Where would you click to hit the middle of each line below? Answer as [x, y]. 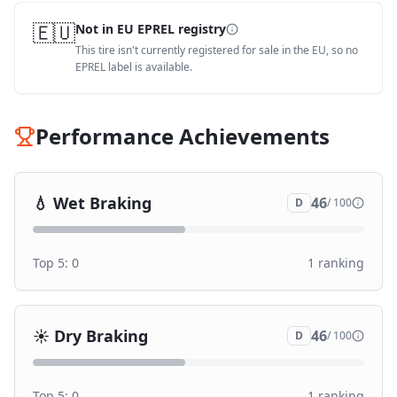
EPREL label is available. [134, 67]
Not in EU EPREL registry [151, 29]
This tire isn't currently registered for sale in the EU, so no [217, 50]
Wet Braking [102, 203]
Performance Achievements [183, 136]
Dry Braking [101, 336]
